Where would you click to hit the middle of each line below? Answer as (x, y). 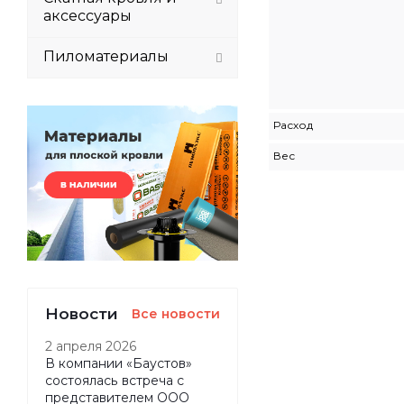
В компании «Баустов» (119, 363)
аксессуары (87, 16)
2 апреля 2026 (91, 346)
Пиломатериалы (106, 56)
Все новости (176, 313)
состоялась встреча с (115, 380)
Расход (293, 125)
